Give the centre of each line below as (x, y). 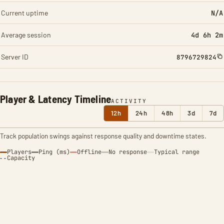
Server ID (15, 57)
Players (19, 152)
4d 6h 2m (207, 35)
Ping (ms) (54, 152)
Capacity (21, 158)
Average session (26, 35)
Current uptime (24, 13)
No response (128, 152)
